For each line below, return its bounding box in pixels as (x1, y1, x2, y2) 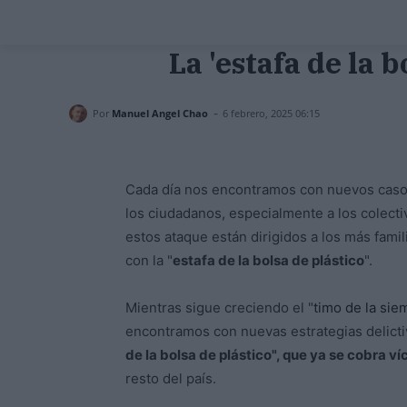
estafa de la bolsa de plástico (173, 252, 364, 270)
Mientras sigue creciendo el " (125, 299, 313, 317)
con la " (125, 252, 173, 270)
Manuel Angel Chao (112, 105, 208, 120)
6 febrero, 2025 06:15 (223, 106, 320, 121)
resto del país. (125, 370, 216, 388)
